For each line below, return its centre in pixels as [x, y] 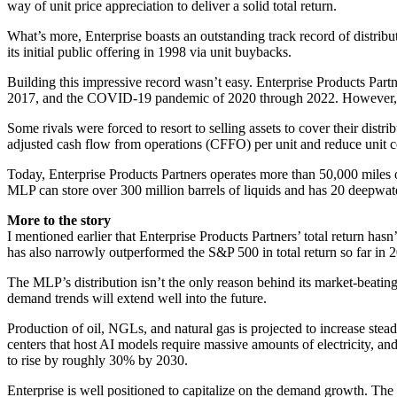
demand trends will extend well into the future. [137, 298]
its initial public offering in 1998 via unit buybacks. [149, 51]
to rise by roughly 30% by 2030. [97, 360]
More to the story [59, 220]
